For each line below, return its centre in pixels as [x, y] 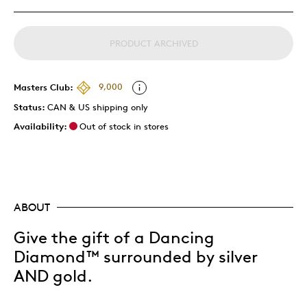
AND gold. [53, 276]
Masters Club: [44, 87]
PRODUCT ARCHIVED [153, 43]
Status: [30, 107]
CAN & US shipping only [98, 107]
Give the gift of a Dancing [114, 237]
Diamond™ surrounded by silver [136, 257]
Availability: [40, 126]
